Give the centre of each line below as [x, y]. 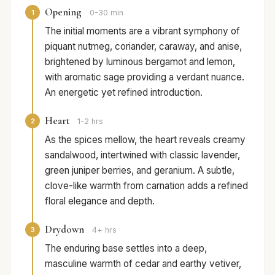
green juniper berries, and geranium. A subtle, [140, 171]
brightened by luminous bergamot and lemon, [140, 62]
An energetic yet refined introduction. [124, 93]
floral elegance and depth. [100, 201]
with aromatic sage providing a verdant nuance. [145, 77]
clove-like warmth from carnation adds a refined [146, 186]
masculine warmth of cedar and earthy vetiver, [143, 264]
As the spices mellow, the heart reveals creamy [145, 140]
